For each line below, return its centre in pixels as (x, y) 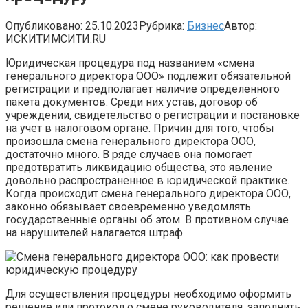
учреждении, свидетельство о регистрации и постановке (153, 115)
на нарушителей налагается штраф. (95, 232)
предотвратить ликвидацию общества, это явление (139, 167)
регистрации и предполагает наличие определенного (143, 89)
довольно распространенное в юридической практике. (147, 180)
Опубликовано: (44, 25)
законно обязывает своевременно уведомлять (128, 206)
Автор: (241, 25)
